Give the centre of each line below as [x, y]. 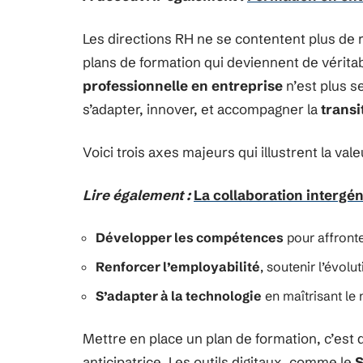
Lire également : [137, 195]
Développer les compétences [190, 237]
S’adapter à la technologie [179, 296]
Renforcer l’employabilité [178, 267]
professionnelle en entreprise [183, 85]
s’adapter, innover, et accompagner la [202, 109]
